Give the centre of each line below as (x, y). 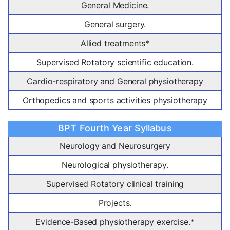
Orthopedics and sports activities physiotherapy (115, 100)
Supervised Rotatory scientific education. (115, 62)
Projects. (115, 203)
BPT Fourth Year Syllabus (115, 128)
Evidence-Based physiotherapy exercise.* (115, 222)
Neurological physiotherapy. (115, 165)
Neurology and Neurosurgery (115, 146)
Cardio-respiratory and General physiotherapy (115, 81)
